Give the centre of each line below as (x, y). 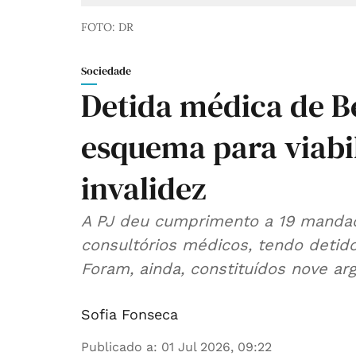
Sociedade (106, 71)
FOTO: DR (107, 27)
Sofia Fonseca (130, 315)
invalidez (144, 189)
